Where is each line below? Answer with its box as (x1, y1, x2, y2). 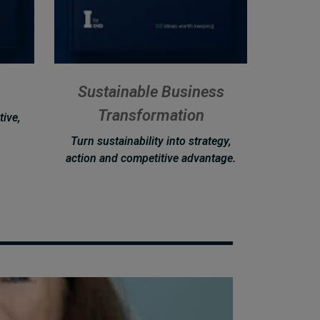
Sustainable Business (77, 83, 224, 101)
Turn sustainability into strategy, (70, 134, 231, 148)
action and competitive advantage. (66, 151, 236, 165)
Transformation (97, 106, 204, 125)
